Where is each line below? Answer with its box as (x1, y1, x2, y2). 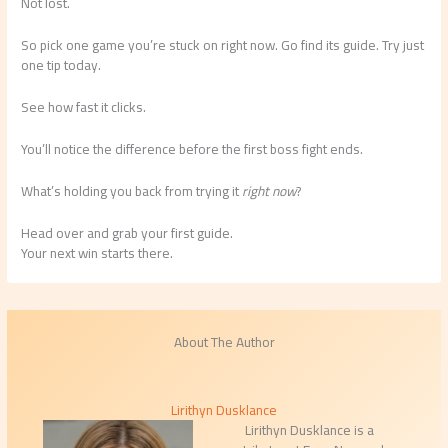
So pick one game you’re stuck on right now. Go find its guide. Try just (21, 32, 425, 59)
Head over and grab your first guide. (21, 219, 234, 246)
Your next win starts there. (21, 239, 174, 266)
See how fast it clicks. (21, 93, 147, 120)
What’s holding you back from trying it (21, 177, 243, 204)
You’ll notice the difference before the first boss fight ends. (21, 135, 364, 162)
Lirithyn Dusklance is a (244, 417, 374, 444)
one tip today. (21, 52, 102, 79)
